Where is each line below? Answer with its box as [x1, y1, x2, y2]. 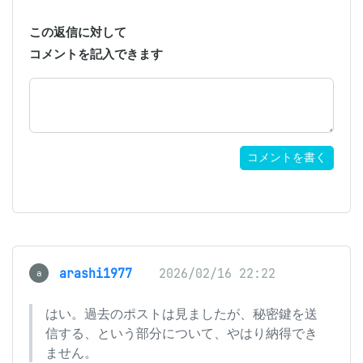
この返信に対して [29, 24, 126, 40]
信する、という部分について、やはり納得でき [45, 325, 318, 341]
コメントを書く [247, 151, 327, 164]
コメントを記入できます [29, 46, 163, 62]
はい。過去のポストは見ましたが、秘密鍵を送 [45, 305, 318, 322]
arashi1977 [59, 266, 132, 281]
